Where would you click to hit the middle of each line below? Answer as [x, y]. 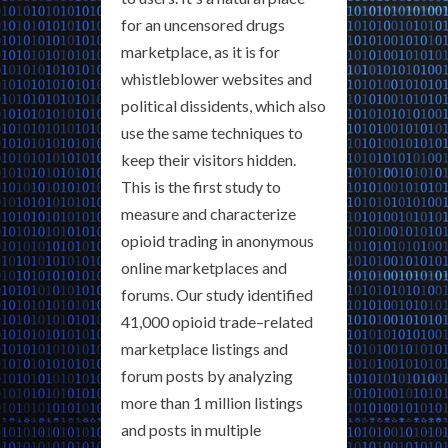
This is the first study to [201, 187]
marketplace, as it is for [200, 52]
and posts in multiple [191, 430]
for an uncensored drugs [203, 25]
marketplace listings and [204, 349]
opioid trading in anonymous [217, 241]
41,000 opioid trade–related [217, 322]
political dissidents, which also [223, 106]
